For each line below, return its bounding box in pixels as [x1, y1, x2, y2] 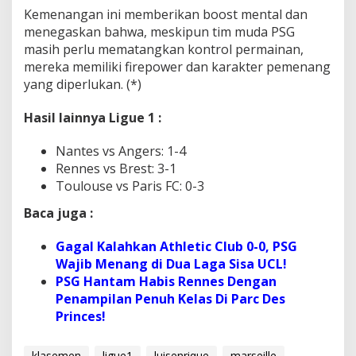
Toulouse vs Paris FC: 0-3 [56, 177, 204, 195]
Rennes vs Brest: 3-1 [56, 160, 176, 178]
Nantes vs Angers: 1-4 [56, 142, 186, 161]
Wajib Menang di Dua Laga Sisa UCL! [56, 254, 287, 273]
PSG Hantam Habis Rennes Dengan [56, 272, 277, 290]
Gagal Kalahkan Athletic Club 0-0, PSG [56, 237, 297, 255]
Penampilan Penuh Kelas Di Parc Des [56, 289, 285, 308]
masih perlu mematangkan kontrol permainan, [24, 41, 304, 59]
